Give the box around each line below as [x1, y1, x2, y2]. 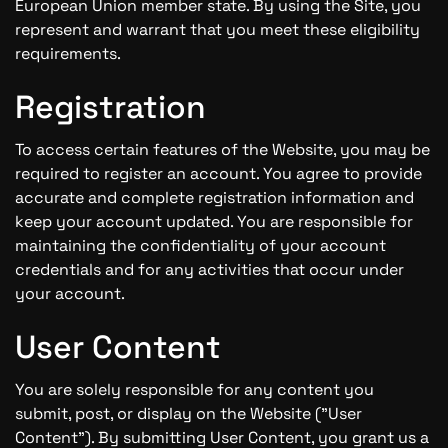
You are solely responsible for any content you [15, 379, 374, 400]
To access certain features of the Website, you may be [15, 139, 430, 160]
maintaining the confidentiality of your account [15, 235, 386, 256]
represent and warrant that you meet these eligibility [15, 19, 420, 40]
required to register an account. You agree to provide [15, 163, 422, 184]
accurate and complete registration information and [15, 187, 414, 208]
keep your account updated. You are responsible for [15, 211, 413, 232]
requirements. [15, 43, 121, 64]
